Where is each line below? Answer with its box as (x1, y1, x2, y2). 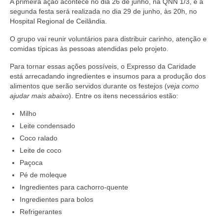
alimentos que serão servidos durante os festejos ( (10, 82, 167, 90)
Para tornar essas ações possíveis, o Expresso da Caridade (10, 62, 196, 70)
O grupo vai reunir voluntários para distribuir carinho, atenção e (10, 34, 207, 43)
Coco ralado (20, 134, 57, 142)
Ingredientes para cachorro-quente (20, 183, 128, 191)
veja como (167, 82, 199, 90)
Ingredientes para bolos (20, 195, 93, 203)
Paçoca (20, 158, 43, 166)
